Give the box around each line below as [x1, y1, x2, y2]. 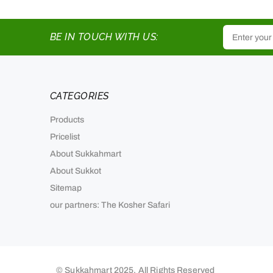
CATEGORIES [50, 90, 109, 102]
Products [50, 115, 84, 124]
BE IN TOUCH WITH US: [50, 31, 158, 43]
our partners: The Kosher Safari [50, 200, 170, 210]
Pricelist [50, 132, 80, 141]
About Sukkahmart [50, 149, 121, 158]
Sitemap [50, 183, 82, 193]
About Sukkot [50, 166, 101, 175]
